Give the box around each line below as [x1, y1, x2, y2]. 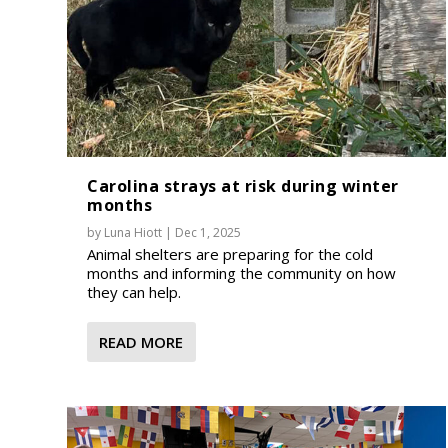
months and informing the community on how [87, 262, 397, 283]
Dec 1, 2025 [175, 223, 242, 241]
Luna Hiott [104, 223, 163, 241]
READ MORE [99, 331, 184, 352]
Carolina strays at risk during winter [87, 174, 399, 197]
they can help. [87, 281, 182, 302]
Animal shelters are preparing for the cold [87, 243, 374, 264]
